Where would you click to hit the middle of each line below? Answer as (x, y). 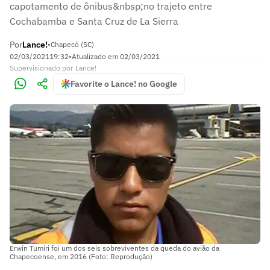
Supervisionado (35, 68)
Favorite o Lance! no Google (124, 84)
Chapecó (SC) (72, 44)
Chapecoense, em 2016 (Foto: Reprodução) (81, 257)
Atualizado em (96, 56)
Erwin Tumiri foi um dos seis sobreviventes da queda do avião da (115, 248)
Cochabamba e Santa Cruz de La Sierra (94, 21)
